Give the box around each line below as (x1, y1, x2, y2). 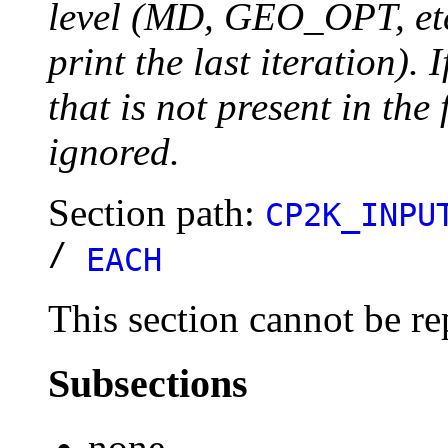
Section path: (48, 190, 265, 234)
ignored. (48, 129, 180, 173)
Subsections (48, 360, 248, 406)
